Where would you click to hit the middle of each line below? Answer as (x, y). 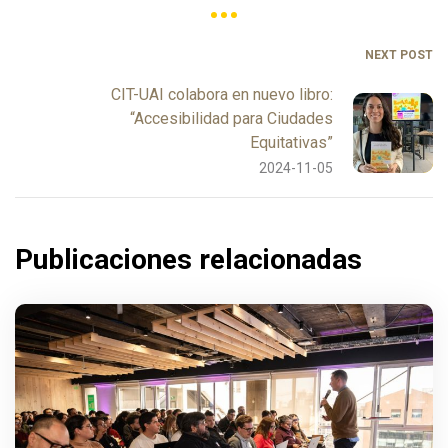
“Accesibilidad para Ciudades (231, 118)
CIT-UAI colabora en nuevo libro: (222, 94)
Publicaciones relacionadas (188, 259)
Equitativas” (291, 142)
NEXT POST (399, 55)
